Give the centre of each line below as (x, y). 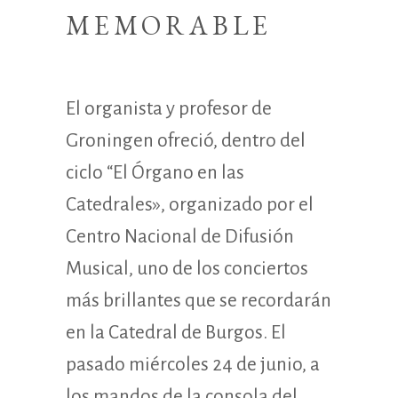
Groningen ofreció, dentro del (186, 140)
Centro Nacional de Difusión (180, 236)
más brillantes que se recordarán (199, 300)
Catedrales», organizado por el (190, 204)
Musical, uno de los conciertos (187, 268)
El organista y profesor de (169, 108)
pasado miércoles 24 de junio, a (193, 364)
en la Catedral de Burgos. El (176, 332)
